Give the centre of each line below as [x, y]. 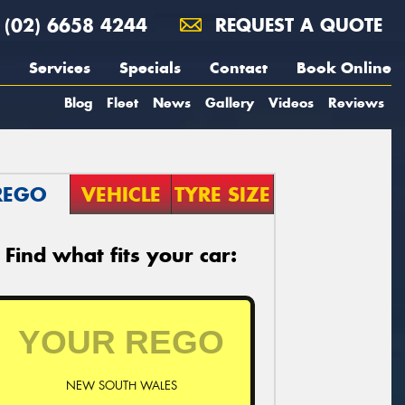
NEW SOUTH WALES [121, 385]
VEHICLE [121, 194]
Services [60, 68]
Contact [239, 68]
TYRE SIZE [223, 194]
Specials [150, 68]
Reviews [356, 103]
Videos [291, 103]
